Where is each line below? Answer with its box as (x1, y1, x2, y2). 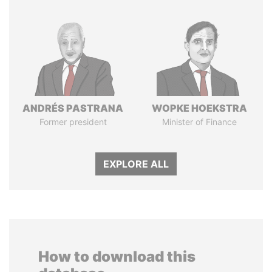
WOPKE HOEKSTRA (151, 102, 247, 114)
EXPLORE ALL (103, 158, 169, 170)
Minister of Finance (161, 117, 237, 127)
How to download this (38, 248, 195, 265)
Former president (39, 117, 107, 127)
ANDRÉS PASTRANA (22, 102, 123, 114)
